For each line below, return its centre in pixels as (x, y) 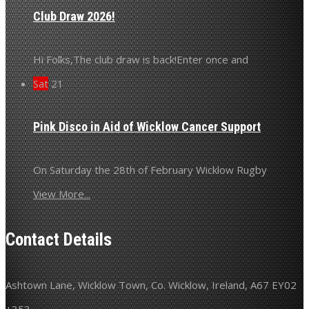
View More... (62, 193)
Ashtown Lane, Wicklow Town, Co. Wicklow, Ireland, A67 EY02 (151, 285)
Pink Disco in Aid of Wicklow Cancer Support (147, 126)
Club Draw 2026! (74, 16)
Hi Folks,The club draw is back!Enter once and (141, 59)
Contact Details (59, 239)
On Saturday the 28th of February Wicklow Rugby (150, 169)
